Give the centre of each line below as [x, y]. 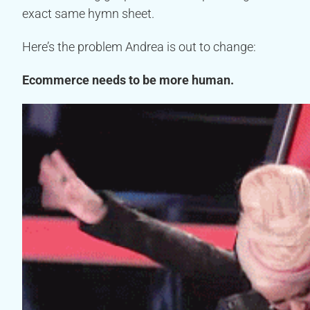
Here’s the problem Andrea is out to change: [139, 46]
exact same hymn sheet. [88, 13]
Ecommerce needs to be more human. [128, 80]
